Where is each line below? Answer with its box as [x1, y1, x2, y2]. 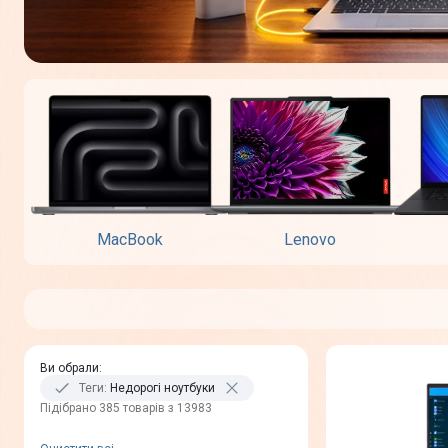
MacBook [97, 230, 163, 250]
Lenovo [284, 230, 336, 250]
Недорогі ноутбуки [110, 381, 215, 396]
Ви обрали [40, 361, 99, 376]
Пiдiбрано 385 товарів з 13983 [40, 401, 212, 416]
